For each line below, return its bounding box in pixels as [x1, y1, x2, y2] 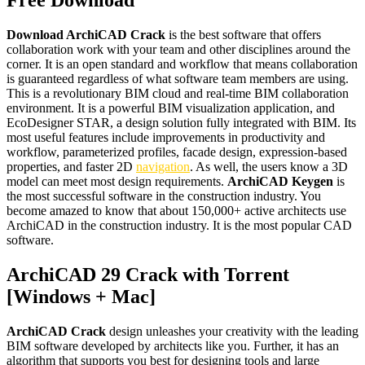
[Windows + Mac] [7, 285, 156, 307]
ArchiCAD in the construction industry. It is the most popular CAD [7, 218, 352, 232]
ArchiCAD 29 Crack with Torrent [7, 263, 289, 285]
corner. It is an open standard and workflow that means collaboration [7, 56, 358, 71]
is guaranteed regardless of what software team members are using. [7, 71, 349, 86]
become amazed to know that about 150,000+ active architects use [7, 203, 346, 218]
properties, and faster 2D [7, 159, 136, 174]
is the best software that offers [165, 27, 321, 42]
